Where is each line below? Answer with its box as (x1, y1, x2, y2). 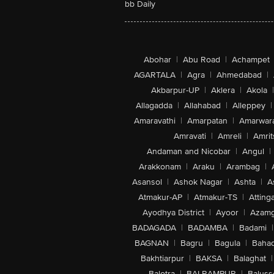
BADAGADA (131, 223, 176, 233)
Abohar (144, 54, 171, 65)
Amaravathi (133, 116, 176, 126)
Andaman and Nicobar (146, 146, 231, 157)
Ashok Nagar (173, 177, 223, 187)
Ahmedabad (216, 70, 262, 80)
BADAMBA (187, 223, 228, 233)
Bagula (214, 238, 240, 248)
